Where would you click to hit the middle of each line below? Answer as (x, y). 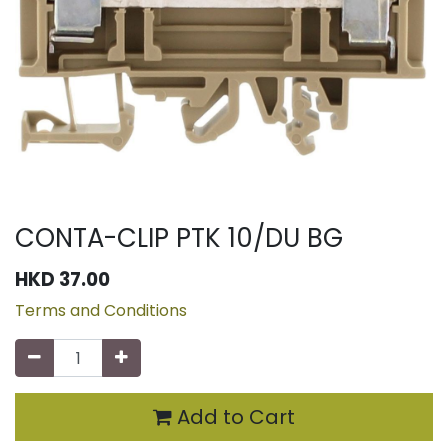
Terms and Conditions (101, 311)
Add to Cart (233, 417)
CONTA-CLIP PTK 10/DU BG (179, 238)
